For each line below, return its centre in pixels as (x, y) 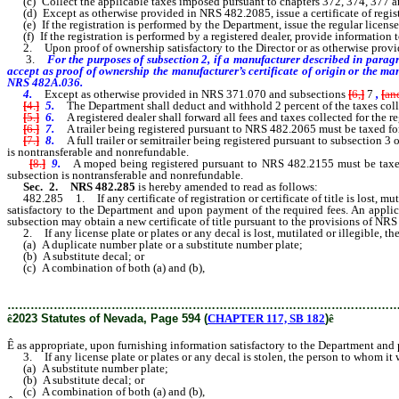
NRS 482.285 (103, 186)
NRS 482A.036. (45, 82)
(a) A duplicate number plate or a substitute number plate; (155, 244)
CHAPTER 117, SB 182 (266, 318)
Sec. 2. (36, 186)
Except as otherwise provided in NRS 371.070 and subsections (196, 94)
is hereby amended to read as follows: (227, 186)
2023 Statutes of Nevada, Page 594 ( (110, 318)
